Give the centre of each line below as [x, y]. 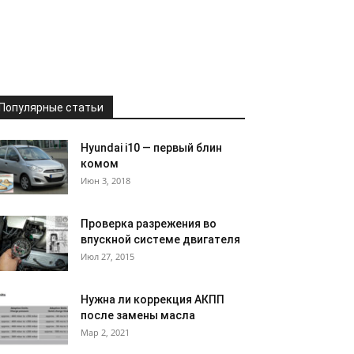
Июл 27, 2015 [107, 256]
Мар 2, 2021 [105, 332]
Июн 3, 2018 [105, 181]
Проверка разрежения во [149, 224]
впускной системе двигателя [160, 239]
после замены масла [138, 315]
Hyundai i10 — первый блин [151, 148]
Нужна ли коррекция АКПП [153, 299]
